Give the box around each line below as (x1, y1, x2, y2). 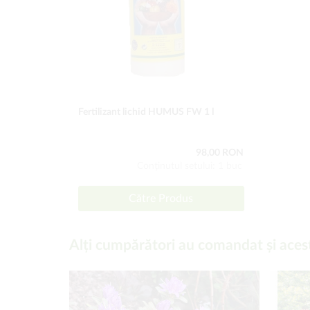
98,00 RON (196, 148, 244, 158)
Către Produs (129, 193, 193, 204)
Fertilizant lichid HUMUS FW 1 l (78, 107, 214, 117)
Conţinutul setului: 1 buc (137, 161, 242, 171)
